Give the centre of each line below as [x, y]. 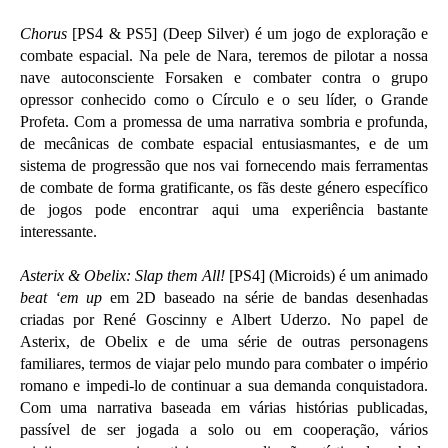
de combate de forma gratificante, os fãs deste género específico [224, 187]
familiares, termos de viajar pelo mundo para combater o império [224, 363]
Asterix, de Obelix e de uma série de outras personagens [224, 341]
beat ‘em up [61, 297]
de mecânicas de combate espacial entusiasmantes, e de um [224, 143]
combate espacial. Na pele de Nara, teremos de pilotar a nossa [224, 55]
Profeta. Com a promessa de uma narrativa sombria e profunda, [224, 121]
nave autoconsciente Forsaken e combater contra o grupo [224, 77]
